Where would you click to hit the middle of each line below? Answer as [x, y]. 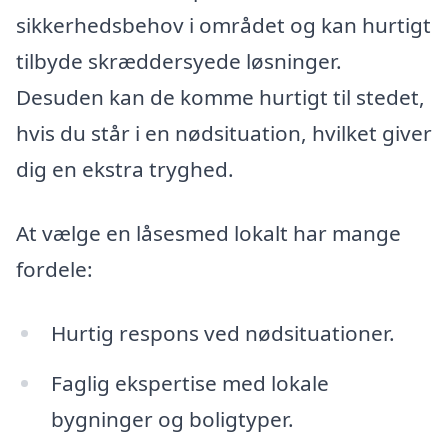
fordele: [54, 269]
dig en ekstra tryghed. [125, 169]
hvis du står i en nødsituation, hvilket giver [224, 133]
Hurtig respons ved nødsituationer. [222, 332]
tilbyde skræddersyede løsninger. [179, 61]
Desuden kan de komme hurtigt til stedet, [220, 97]
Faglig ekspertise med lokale [189, 382]
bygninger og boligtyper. [172, 418]
